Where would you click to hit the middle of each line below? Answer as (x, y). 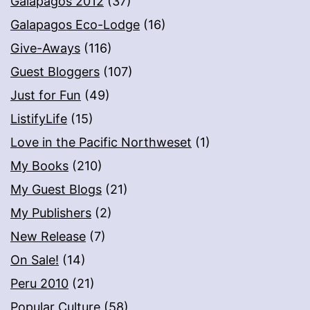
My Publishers (51, 213)
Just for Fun (46, 95)
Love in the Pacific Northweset (101, 143)
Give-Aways (45, 48)
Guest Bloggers (55, 72)
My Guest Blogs (56, 190)
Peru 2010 (39, 284)
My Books (39, 166)
